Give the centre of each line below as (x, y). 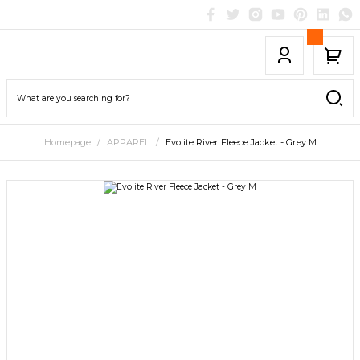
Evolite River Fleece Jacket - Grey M (241, 142)
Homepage (67, 142)
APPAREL (128, 142)
